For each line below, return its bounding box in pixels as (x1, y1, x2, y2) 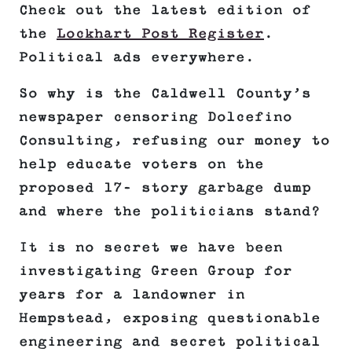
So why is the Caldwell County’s (19, 86, 311, 102)
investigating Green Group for (19, 263, 292, 280)
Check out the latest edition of (19, 2, 311, 19)
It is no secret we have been (19, 240, 283, 256)
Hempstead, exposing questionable (19, 310, 321, 327)
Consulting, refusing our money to (19, 133, 330, 149)
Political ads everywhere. (19, 49, 255, 66)
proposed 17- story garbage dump (19, 180, 311, 196)
